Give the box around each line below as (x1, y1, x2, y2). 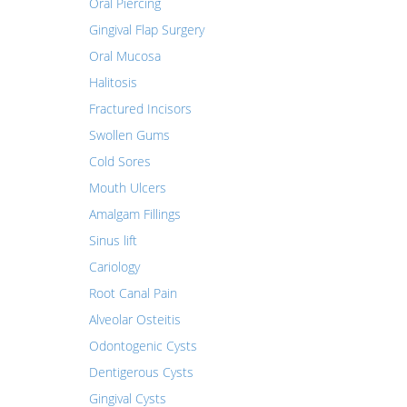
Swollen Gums (88, 126, 170, 144)
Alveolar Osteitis (88, 311, 181, 328)
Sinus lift (88, 232, 137, 249)
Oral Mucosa (88, 47, 161, 65)
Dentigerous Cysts (88, 363, 194, 381)
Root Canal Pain (88, 284, 177, 302)
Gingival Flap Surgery (88, 21, 204, 38)
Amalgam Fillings (88, 205, 181, 223)
